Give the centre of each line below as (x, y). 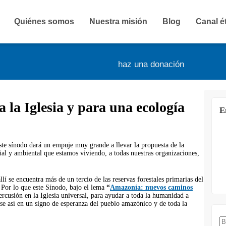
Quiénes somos (44, 21)
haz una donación (151, 64)
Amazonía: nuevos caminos (151, 187)
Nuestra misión (118, 21)
